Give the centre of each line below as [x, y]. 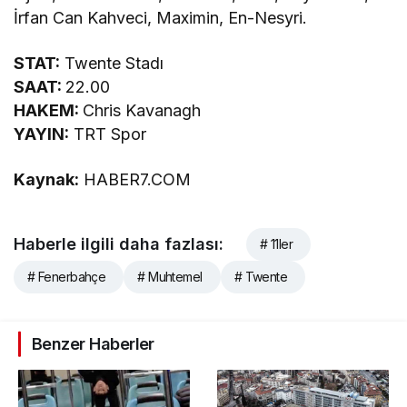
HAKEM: [49, 111]
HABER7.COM [135, 180]
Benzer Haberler [93, 344]
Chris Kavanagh [142, 111]
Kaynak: [46, 180]
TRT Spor [108, 134]
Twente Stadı [112, 64]
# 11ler [277, 244]
